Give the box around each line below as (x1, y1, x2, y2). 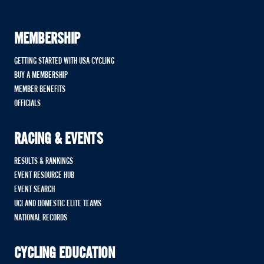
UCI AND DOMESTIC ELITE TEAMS (14, 200, 101, 208)
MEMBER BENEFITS (14, 85, 65, 94)
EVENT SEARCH (14, 186, 55, 194)
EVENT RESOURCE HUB (14, 171, 74, 180)
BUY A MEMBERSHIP (14, 71, 68, 80)
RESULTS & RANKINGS (14, 157, 73, 166)
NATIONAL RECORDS (14, 214, 67, 222)
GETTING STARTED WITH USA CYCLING (14, 57, 114, 65)
